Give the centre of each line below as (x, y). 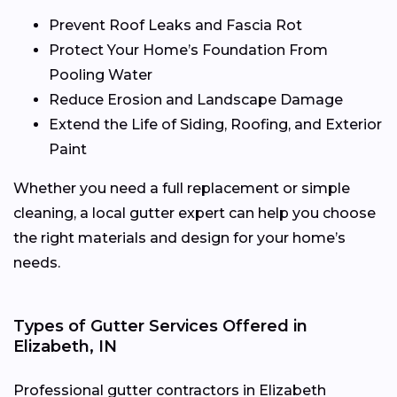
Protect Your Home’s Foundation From (188, 50)
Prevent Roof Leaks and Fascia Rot (175, 25)
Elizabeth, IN (65, 346)
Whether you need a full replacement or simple (182, 188)
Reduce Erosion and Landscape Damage (196, 99)
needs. (37, 262)
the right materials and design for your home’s (179, 237)
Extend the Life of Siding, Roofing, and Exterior (215, 124)
